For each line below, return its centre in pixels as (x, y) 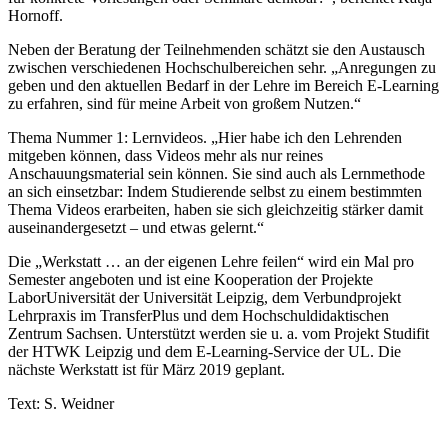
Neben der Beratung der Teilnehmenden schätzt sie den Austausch (216, 50)
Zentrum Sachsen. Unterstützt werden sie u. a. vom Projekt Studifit (218, 334)
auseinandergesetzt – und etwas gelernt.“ (136, 228)
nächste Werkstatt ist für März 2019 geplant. (146, 370)
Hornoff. (35, 16)
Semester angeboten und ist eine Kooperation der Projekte (190, 280)
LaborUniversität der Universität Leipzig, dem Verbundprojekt (204, 298)
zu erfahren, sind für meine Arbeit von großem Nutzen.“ (184, 104)
